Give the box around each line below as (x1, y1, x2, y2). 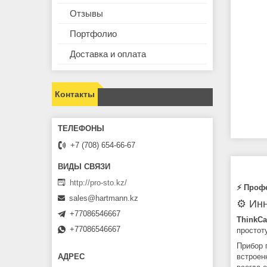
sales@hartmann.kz (69, 194, 138, 203)
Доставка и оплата (70, 49, 146, 60)
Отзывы (70, 8, 103, 19)
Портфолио (70, 29, 117, 39)
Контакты (55, 89, 95, 100)
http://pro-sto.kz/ (70, 178, 127, 187)
